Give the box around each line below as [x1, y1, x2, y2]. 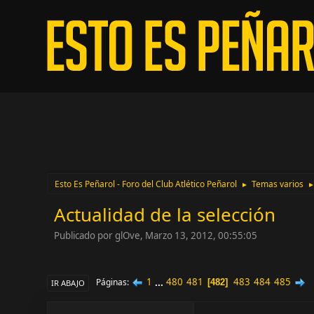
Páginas [96, 276, 128, 289]
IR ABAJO [51, 277, 86, 288]
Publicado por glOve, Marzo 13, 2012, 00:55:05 [54, 228, 258, 242]
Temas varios [252, 178, 304, 190]
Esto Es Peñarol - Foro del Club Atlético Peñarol [55, 178, 238, 190]
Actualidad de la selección [54, 202, 276, 227]
